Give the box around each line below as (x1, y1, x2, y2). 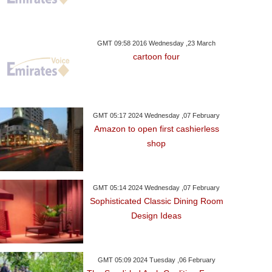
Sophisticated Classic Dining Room (89, 196, 223, 206)
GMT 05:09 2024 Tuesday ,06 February (97, 256, 216, 263)
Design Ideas (131, 211, 182, 220)
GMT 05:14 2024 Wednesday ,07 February (93, 184, 220, 191)
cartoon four (133, 52, 180, 61)
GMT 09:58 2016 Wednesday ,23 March (97, 39, 216, 47)
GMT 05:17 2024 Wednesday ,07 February (93, 112, 220, 119)
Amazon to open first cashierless (93, 124, 219, 134)
